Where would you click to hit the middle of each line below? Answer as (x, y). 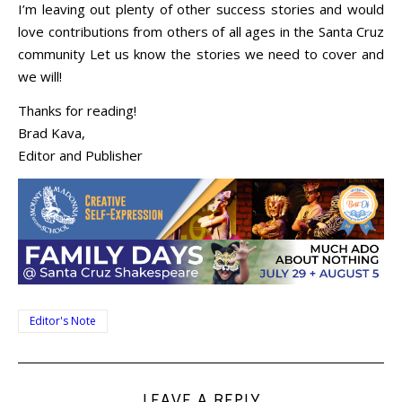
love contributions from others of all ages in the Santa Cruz (201, 31)
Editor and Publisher (80, 155)
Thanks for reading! (77, 110)
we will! (40, 76)
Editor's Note (63, 321)
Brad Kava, (52, 132)
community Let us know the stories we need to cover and (201, 53)
